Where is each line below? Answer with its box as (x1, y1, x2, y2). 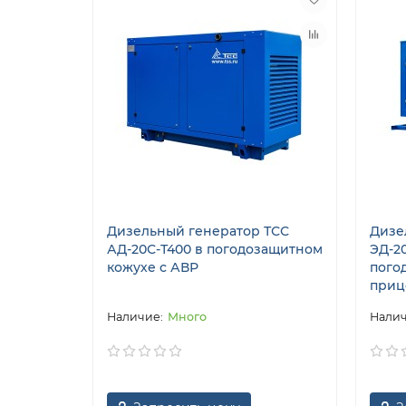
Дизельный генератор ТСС (107, 222, 289, 239)
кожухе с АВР (107, 258, 198, 275)
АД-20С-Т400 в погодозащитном (107, 240, 323, 257)
